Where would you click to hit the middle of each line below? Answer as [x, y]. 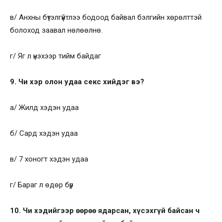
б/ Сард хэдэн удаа [44, 133]
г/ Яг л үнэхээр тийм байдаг [55, 56]
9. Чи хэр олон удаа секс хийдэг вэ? [77, 82]
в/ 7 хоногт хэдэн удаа [49, 159]
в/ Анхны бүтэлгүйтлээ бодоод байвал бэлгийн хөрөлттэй [106, 17]
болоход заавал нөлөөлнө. [56, 30]
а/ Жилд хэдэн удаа [44, 107]
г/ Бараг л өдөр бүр [42, 185]
